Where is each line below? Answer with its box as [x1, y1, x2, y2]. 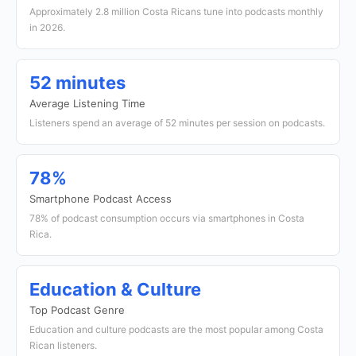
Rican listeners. [29, 339, 97, 351]
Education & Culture [29, 279, 201, 300]
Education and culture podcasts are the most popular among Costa [29, 323, 323, 335]
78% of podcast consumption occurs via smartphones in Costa [29, 212, 304, 224]
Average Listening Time [29, 97, 145, 110]
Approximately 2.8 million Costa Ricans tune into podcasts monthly [29, 6, 323, 17]
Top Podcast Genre [29, 304, 125, 316]
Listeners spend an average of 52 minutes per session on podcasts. [29, 117, 325, 129]
